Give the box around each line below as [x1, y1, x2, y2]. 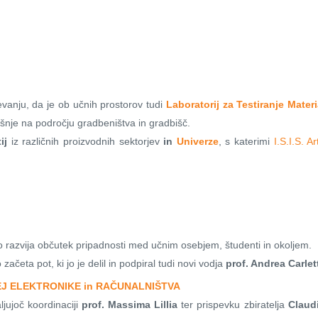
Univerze [176, 136, 219, 148]
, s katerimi [218, 136, 274, 148]
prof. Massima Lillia [81, 299, 178, 311]
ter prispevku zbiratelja [177, 299, 288, 311]
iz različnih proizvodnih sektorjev [7, 136, 164, 148]
